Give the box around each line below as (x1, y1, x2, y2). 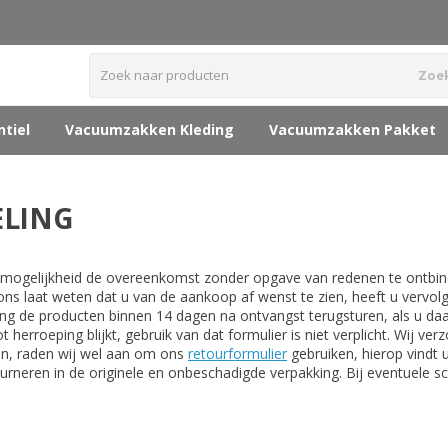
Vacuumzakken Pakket (269, 120, 436, 139)
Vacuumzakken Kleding (65, 120, 234, 139)
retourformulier (188, 344, 287, 363)
